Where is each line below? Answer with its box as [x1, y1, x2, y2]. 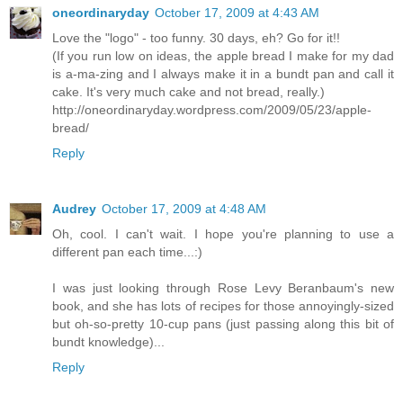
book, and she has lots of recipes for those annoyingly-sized [52, 298, 394, 313]
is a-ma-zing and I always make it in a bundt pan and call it [52, 66, 394, 81]
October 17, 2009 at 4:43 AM [155, 4, 319, 20]
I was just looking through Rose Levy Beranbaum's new [52, 280, 394, 295]
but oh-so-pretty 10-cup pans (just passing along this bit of [52, 316, 394, 331]
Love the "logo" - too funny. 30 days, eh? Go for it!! [52, 30, 340, 45]
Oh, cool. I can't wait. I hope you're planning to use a [52, 226, 394, 241]
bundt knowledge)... [52, 334, 165, 349]
